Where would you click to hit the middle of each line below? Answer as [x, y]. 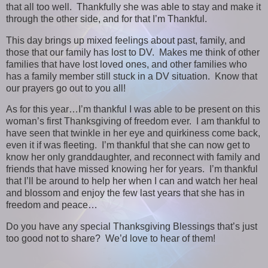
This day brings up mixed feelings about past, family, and [126, 40]
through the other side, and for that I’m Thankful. [108, 19]
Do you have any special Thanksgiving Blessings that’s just [132, 227]
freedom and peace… [52, 205]
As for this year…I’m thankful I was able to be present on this [133, 109]
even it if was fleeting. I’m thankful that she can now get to [128, 145]
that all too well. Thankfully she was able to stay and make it [133, 7]
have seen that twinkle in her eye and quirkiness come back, [133, 133]
